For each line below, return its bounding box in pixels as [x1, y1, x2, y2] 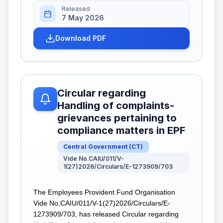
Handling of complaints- [57, 99, 174, 111]
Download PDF [55, 33, 106, 42]
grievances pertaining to [57, 111, 177, 124]
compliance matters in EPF [57, 124, 185, 136]
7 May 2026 [62, 13, 104, 22]
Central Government [63, 142, 127, 150]
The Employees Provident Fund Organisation [33, 188, 175, 196]
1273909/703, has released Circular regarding [33, 210, 179, 218]
